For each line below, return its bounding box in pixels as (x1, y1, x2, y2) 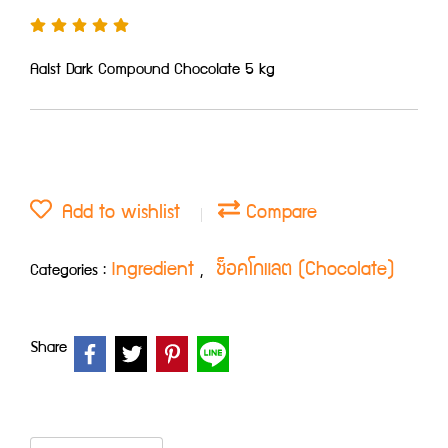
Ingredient (111, 262, 200, 279)
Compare (240, 205, 317, 222)
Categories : (30, 264, 111, 279)
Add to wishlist (52, 205, 180, 222)
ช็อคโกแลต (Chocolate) (216, 262, 395, 279)
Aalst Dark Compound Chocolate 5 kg (30, 63, 275, 78)
